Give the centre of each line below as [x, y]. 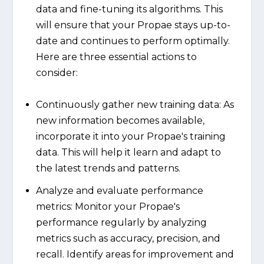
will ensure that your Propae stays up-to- [133, 25]
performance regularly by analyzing [121, 223]
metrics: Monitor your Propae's [108, 207]
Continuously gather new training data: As [135, 105]
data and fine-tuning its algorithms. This [129, 9]
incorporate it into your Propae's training [131, 137]
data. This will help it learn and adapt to [128, 153]
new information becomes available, [120, 121]
